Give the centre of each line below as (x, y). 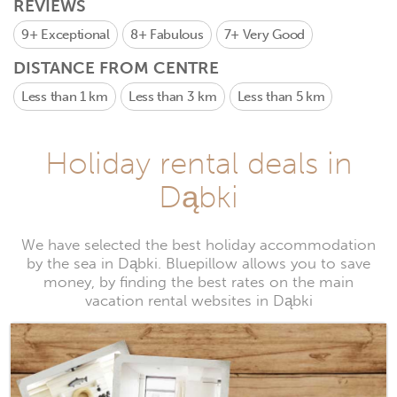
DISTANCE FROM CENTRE (116, 68)
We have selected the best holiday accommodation (198, 245)
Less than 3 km (172, 97)
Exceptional (75, 35)
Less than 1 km (65, 97)
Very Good (273, 35)
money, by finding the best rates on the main (198, 282)
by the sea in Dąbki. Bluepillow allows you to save (198, 264)
